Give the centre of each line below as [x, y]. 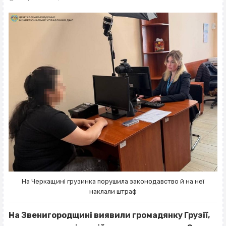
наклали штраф [113, 192]
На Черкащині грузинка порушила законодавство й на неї [113, 182]
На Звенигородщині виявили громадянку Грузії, [109, 215]
